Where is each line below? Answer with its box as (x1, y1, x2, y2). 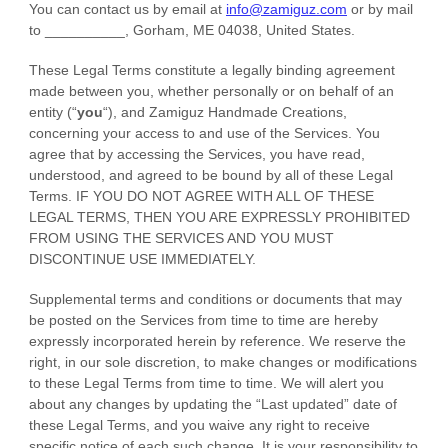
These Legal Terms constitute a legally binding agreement (29, 61, 395, 78)
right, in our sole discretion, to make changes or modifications (29, 353, 417, 370)
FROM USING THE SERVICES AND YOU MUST (29, 229, 334, 246)
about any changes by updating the (29, 395, 256, 412)
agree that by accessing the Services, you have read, (29, 145, 365, 162)
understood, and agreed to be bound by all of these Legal (29, 166, 393, 183)
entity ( (29, 103, 72, 120)
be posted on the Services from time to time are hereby (29, 311, 378, 328)
